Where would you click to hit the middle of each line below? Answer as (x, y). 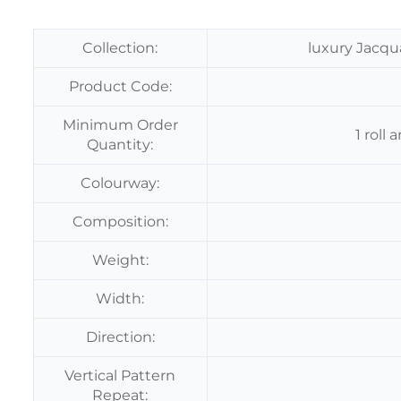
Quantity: (120, 144)
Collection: (120, 47)
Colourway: (120, 183)
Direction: (120, 337)
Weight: (120, 260)
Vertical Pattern (120, 375)
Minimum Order (120, 124)
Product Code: (120, 86)
